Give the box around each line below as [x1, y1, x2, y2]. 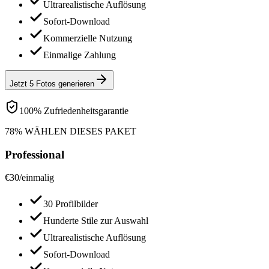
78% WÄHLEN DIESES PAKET [5, 125, 136, 136]
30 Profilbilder [43, 199, 98, 210]
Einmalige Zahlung [43, 49, 116, 60]
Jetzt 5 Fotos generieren [10, 79, 94, 88]
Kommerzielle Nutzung [43, 32, 132, 43]
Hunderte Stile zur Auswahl [43, 216, 148, 226]
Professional [5, 148, 64, 161]
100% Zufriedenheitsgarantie [19, 105, 128, 116]
